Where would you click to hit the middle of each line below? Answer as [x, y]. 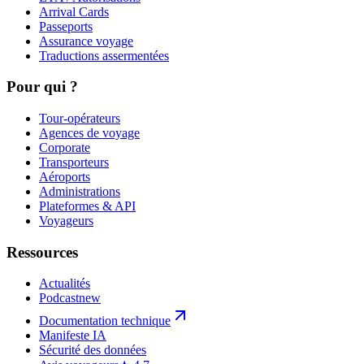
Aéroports [65, 177]
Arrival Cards [74, 11]
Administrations [80, 191]
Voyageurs [66, 221]
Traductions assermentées [104, 55]
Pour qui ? [42, 87]
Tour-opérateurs [80, 118]
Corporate [65, 147]
